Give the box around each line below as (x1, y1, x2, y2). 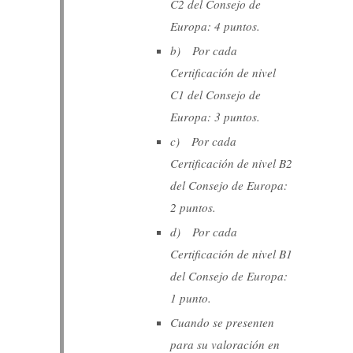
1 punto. (170, 289, 212, 306)
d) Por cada (170, 223, 238, 240)
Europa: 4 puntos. (170, 17, 261, 34)
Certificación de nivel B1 (170, 245, 293, 262)
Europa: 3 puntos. (170, 108, 261, 124)
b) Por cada (170, 42, 238, 58)
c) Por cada (170, 132, 237, 149)
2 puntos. (170, 199, 217, 215)
